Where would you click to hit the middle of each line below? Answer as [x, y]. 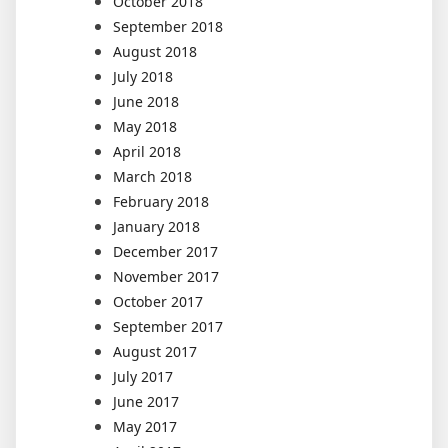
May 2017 [145, 426]
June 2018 [146, 101]
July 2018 [143, 76]
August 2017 [155, 351]
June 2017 [146, 401]
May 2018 [145, 126]
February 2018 [161, 201]
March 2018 [152, 176]
